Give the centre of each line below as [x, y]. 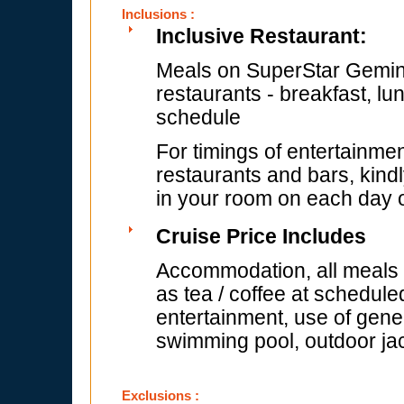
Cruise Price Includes [261, 237]
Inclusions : [158, 14]
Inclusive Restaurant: [262, 37]
